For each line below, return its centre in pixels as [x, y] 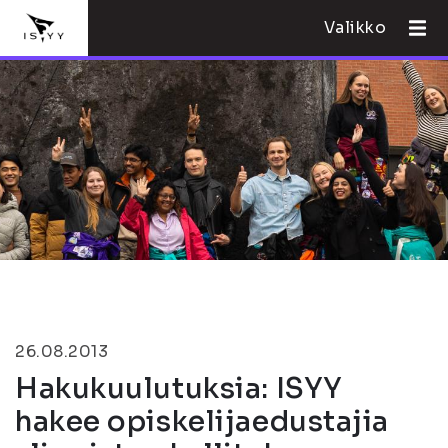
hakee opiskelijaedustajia [202, 421]
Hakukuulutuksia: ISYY [179, 388]
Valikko [355, 27]
